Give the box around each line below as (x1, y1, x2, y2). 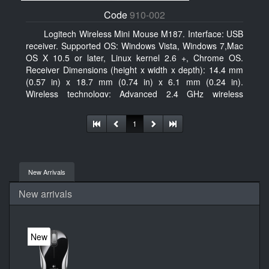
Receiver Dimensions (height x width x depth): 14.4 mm (26, 64, 243, 76)
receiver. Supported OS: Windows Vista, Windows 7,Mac (26, 40, 243, 52)
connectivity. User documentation (26, 100, 151, 112)
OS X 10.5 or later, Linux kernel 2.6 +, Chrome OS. (26, 52, 243, 64)
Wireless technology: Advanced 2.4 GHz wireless (26, 88, 243, 100)
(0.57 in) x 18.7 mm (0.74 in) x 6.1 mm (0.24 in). (26, 76, 243, 88)
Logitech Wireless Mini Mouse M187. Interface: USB (44, 28, 243, 40)
